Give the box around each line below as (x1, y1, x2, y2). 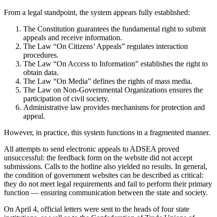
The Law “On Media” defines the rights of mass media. (23, 77, 192, 85)
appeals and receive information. (23, 33, 122, 42)
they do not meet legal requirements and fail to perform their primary (4, 179, 212, 188)
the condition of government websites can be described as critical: (4, 170, 203, 179)
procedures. (23, 50, 59, 59)
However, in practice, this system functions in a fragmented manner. (4, 128, 210, 137)
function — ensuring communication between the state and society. (4, 188, 208, 197)
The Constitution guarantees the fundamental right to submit (23, 24, 206, 33)
